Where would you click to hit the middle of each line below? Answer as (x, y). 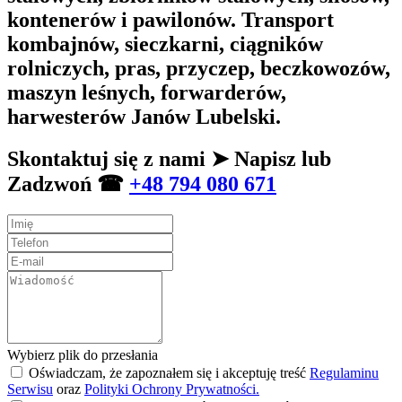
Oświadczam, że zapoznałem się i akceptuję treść (169, 373)
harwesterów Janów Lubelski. (144, 116)
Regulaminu (344, 373)
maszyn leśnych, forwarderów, (147, 92)
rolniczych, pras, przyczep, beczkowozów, (199, 68)
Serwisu (30, 389)
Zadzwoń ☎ (68, 184)
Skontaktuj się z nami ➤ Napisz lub (169, 159)
